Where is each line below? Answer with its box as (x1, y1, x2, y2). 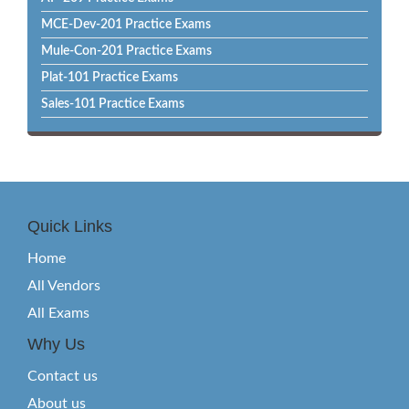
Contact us (27, 369, 98, 383)
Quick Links (27, 217, 112, 236)
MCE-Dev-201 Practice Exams (41, 18, 211, 31)
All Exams (27, 306, 89, 320)
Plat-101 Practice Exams (41, 71, 178, 84)
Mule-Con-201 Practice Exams (41, 45, 212, 58)
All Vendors (27, 278, 100, 293)
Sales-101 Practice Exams (41, 98, 184, 110)
